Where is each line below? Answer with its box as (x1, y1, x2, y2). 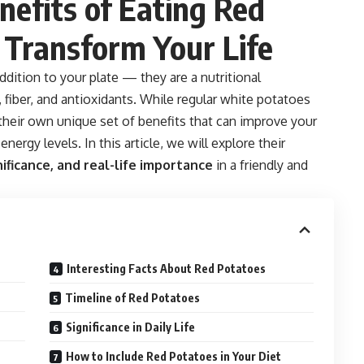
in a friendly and (213, 156, 308, 173)
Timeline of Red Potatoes (65, 290, 201, 305)
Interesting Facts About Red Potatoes (67, 261, 266, 275)
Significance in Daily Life (66, 319, 196, 334)
